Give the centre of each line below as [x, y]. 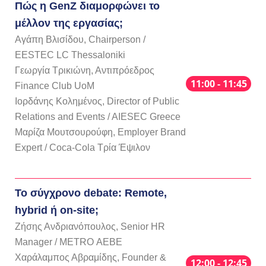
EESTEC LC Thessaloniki [70, 55]
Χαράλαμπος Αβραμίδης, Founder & [91, 257]
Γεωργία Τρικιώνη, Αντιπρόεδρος [85, 70]
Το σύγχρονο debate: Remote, [91, 193]
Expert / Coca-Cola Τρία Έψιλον [83, 147]
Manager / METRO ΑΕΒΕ [69, 242]
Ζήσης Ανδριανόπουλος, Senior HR [90, 226]
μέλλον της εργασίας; [69, 23]
